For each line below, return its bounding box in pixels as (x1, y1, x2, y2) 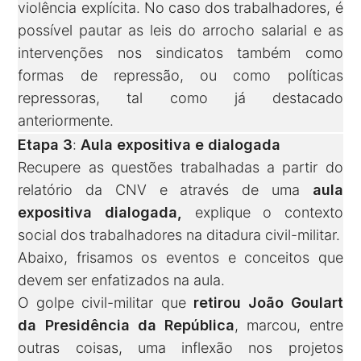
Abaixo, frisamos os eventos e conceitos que (18, 249, 343, 267)
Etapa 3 (18, 136, 73, 154)
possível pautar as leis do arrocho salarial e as (18, 22, 343, 39)
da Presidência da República (18, 317, 235, 334)
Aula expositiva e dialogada (81, 136, 281, 154)
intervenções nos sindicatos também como (18, 44, 343, 62)
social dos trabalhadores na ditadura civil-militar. (18, 226, 341, 244)
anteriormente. (18, 112, 114, 130)
